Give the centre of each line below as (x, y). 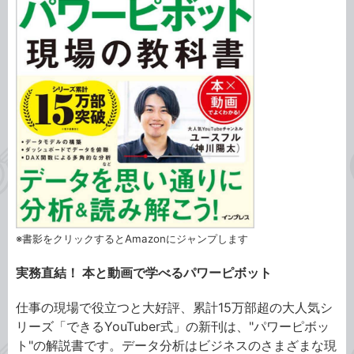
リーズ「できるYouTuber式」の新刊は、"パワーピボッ (173, 327)
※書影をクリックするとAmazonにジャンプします (132, 239)
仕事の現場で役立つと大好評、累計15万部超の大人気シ (174, 308)
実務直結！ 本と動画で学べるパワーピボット (144, 273)
